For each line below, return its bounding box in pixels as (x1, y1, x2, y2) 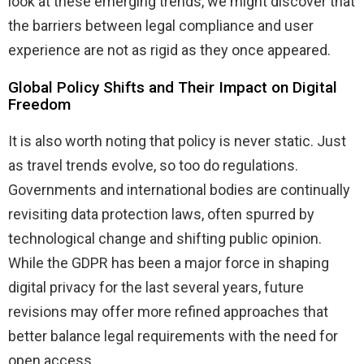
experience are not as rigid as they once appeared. (8, 41, 331, 58)
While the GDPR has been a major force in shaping (8, 253, 329, 271)
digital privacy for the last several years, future (8, 278, 304, 296)
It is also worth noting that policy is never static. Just (8, 132, 346, 149)
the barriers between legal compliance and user (8, 16, 314, 34)
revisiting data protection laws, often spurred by (8, 205, 314, 223)
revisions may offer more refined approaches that (8, 302, 328, 320)
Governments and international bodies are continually (8, 180, 350, 198)
